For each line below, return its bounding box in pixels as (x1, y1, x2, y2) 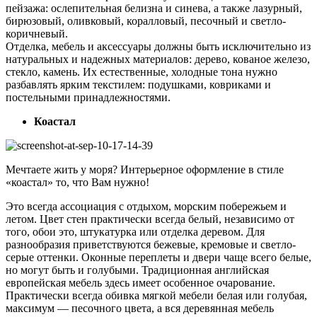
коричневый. (6, 27, 68, 40)
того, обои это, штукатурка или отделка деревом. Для (6, 225, 265, 238)
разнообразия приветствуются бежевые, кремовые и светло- (6, 238, 296, 250)
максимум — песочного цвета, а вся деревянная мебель (6, 301, 274, 314)
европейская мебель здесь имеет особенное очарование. (6, 276, 275, 289)
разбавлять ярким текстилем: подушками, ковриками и (6, 78, 271, 91)
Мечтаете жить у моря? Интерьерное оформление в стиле (6, 163, 284, 175)
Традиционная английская (142, 263, 269, 276)
